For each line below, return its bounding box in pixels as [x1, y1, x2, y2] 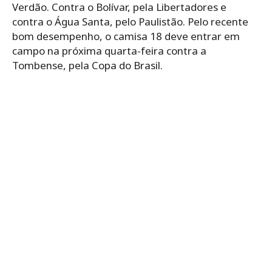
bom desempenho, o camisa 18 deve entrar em [12, 29, 240, 43]
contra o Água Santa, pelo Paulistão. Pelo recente [12, 14, 248, 29]
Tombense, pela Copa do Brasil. [12, 58, 163, 72]
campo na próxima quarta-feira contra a [12, 43, 206, 58]
